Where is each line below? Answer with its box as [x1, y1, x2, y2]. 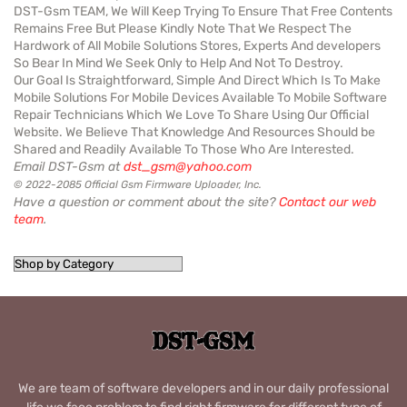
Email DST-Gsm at [14, 158, 124, 174]
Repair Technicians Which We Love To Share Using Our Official [14, 106, 369, 123]
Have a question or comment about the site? [14, 194, 279, 210]
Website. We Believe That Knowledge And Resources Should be [14, 124, 375, 140]
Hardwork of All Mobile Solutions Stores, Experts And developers [14, 37, 381, 54]
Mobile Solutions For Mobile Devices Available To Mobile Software [14, 89, 387, 105]
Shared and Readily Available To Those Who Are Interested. [14, 141, 354, 157]
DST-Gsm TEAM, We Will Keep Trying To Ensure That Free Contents [14, 3, 392, 19]
